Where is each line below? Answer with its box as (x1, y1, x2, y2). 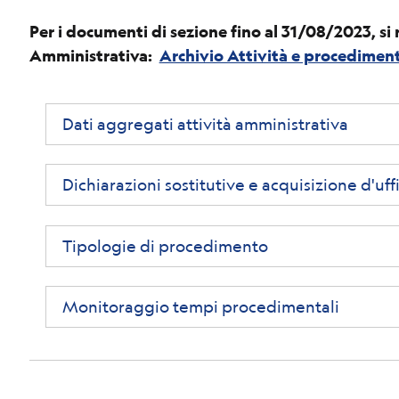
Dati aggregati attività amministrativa (61, 113, 348, 134)
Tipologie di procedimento (61, 235, 268, 256)
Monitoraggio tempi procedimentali (61, 297, 339, 317)
